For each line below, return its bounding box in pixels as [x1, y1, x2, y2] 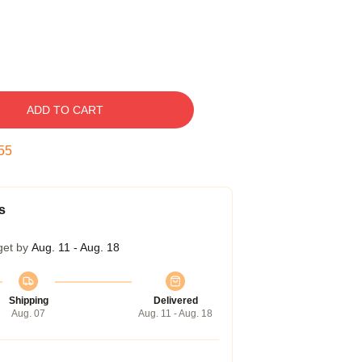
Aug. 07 [11, 308, 45, 319]
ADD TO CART [26, 103, 103, 116]
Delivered [153, 295, 198, 306]
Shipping [8, 295, 48, 306]
